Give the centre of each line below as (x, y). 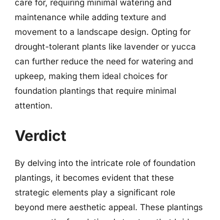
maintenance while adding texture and (90, 17)
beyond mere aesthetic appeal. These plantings (109, 207)
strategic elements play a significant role (95, 192)
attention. (34, 105)
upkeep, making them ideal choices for (91, 76)
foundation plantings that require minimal (96, 91)
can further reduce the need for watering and (104, 61)
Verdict (41, 136)
